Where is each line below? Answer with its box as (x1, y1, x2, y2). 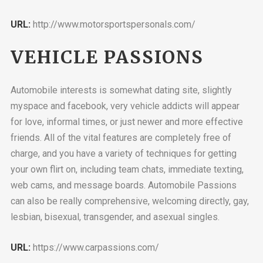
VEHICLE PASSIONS (10, 46, 204, 69)
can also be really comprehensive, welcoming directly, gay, (10, 195, 249, 207)
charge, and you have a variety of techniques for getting (10, 147, 237, 159)
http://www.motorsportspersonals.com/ (30, 19, 195, 31)
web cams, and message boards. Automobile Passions (10, 179, 237, 191)
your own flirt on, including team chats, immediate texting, (10, 163, 244, 175)
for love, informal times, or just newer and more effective (10, 116, 243, 127)
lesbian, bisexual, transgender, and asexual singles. (10, 211, 220, 222)
